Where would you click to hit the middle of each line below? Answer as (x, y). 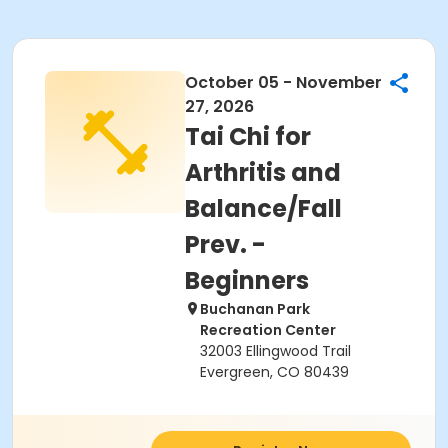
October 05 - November (283, 82)
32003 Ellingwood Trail (275, 351)
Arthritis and (263, 172)
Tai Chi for (248, 136)
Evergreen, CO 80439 (274, 372)
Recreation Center (268, 330)
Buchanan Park (255, 309)
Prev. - (225, 244)
